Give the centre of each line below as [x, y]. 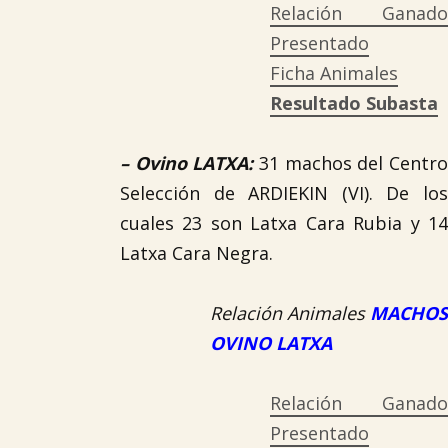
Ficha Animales [334, 73]
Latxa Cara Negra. [196, 253]
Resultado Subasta [354, 103]
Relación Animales [290, 313]
